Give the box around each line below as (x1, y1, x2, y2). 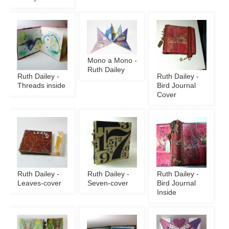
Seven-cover (87, 179, 128, 187)
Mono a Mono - (87, 56, 137, 64)
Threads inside (17, 82, 66, 90)
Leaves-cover (17, 179, 62, 187)
